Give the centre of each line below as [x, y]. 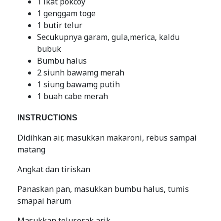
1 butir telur [60, 25]
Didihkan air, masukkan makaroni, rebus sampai [107, 138]
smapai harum [44, 201]
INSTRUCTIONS [47, 118]
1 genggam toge [66, 13]
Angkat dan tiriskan [54, 169]
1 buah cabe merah [73, 96]
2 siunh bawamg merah [81, 73]
